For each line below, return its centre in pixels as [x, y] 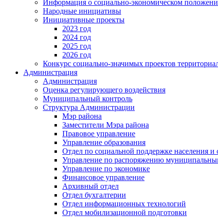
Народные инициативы [82, 11]
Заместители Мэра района [106, 125]
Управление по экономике [106, 168]
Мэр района [82, 116]
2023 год [77, 28]
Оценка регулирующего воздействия [104, 90]
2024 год [77, 37]
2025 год [77, 46]
